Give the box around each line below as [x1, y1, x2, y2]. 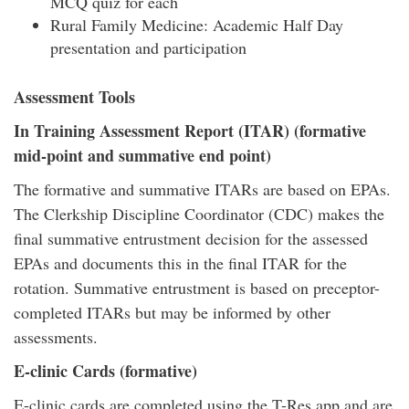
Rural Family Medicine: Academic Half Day [50, 14, 343, 36]
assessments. [14, 326, 103, 348]
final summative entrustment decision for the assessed [14, 227, 368, 249]
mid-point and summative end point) [14, 143, 271, 167]
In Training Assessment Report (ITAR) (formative [14, 119, 366, 142]
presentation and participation [50, 37, 246, 58]
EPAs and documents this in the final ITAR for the [14, 252, 347, 274]
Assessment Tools [14, 85, 135, 109]
